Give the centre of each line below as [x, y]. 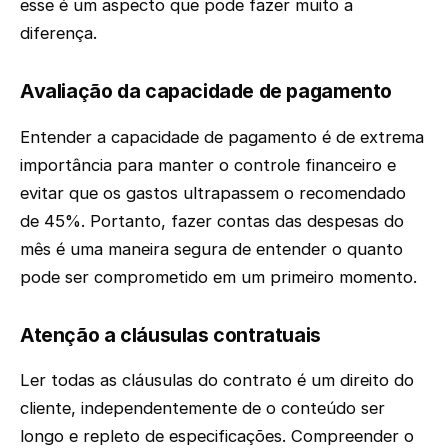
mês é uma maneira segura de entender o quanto [211, 248]
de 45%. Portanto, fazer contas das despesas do [212, 220]
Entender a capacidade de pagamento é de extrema [222, 136]
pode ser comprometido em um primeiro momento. [218, 276]
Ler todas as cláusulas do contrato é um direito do [217, 380]
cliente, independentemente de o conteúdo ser [202, 408]
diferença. [58, 33]
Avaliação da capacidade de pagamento [206, 91]
